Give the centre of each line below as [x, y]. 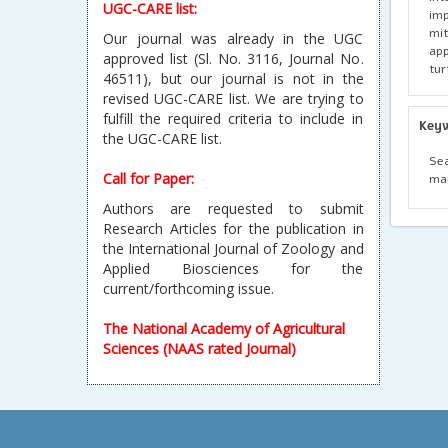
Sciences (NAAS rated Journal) [199, 348]
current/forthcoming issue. [188, 288]
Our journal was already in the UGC [233, 38]
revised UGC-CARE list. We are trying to [233, 98]
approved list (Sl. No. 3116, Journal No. [233, 58]
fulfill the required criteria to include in [233, 118]
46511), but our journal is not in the [233, 78]
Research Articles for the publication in [233, 228]
